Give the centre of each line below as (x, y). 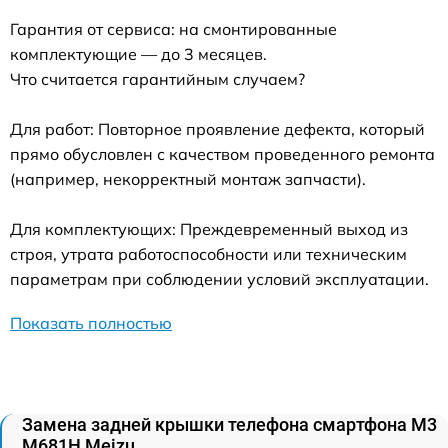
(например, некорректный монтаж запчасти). (188, 178)
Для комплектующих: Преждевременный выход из (209, 228)
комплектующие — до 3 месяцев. (138, 53)
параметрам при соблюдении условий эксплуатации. (219, 278)
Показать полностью (91, 322)
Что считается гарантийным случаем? (157, 78)
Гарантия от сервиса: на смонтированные (173, 28)
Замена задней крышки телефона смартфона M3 (229, 424)
